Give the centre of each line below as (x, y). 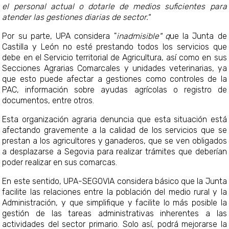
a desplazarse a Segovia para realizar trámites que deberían (114, 151)
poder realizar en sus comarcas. (60, 162)
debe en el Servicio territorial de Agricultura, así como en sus (114, 57)
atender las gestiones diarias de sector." (76, 17)
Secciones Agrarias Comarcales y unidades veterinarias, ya (114, 68)
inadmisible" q (143, 36)
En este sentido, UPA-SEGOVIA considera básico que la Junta (114, 181)
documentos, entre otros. (48, 100)
